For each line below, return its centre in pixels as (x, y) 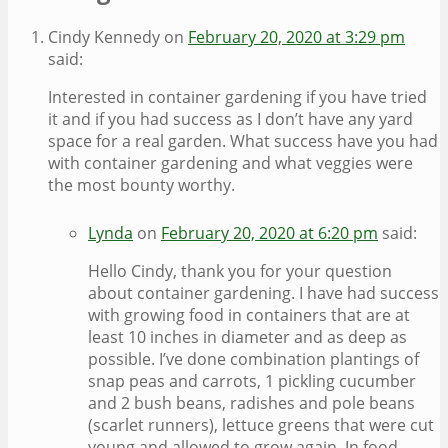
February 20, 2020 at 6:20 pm (269, 233)
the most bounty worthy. (141, 185)
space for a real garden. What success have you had (243, 141)
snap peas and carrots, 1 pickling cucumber (252, 381)
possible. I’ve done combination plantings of (253, 359)
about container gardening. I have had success (263, 293)
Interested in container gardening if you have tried (237, 97)
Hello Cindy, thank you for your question (240, 271)
